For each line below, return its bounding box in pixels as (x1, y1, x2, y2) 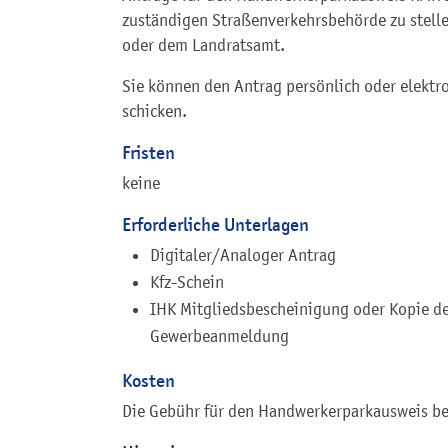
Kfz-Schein (150, 272, 224, 293)
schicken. (122, 100, 187, 121)
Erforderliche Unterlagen (122, 212, 309, 236)
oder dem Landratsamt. (122, 34, 285, 55)
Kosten (122, 369, 175, 393)
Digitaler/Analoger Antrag (150, 245, 336, 266)
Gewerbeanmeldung (150, 326, 289, 347)
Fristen (122, 140, 175, 164)
